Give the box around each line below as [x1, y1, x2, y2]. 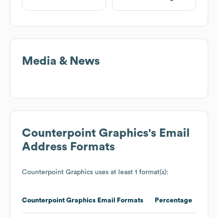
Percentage [155, 197, 192, 204]
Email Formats [96, 197, 144, 204]
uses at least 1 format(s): [93, 169, 168, 176]
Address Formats [22, 141, 115, 153]
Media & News [22, 55, 100, 68]
